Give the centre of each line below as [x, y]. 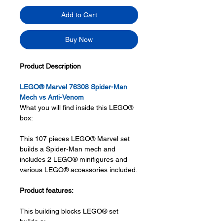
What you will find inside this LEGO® [76, 108]
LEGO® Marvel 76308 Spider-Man [74, 87]
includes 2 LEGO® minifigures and [74, 159]
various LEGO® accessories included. [79, 170]
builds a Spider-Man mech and [68, 149]
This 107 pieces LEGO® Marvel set [75, 139]
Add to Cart [79, 15]
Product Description [50, 66]
